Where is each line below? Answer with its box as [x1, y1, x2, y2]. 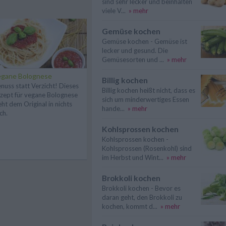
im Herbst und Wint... [102, 153, 163, 161]
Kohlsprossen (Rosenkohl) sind [102, 144, 192, 152]
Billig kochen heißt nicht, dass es [102, 86, 195, 94]
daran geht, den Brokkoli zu [102, 193, 182, 201]
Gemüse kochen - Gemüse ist [102, 37, 187, 45]
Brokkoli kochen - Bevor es [102, 184, 181, 192]
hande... [102, 104, 125, 112]
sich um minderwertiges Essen [102, 95, 189, 103]
